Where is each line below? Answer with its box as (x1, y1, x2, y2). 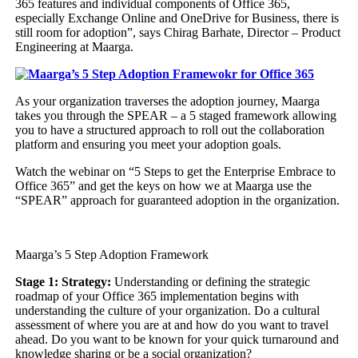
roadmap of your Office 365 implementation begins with (15, 289, 300, 303)
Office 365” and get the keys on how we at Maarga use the (15, 179, 312, 193)
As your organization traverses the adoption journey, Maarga (15, 94, 320, 108)
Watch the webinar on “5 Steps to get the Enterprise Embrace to (15, 165, 336, 178)
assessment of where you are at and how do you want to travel (15, 318, 329, 332)
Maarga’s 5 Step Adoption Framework (15, 248, 209, 261)
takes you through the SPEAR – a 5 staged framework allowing (15, 109, 337, 122)
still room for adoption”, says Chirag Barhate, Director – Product (15, 26, 341, 39)
